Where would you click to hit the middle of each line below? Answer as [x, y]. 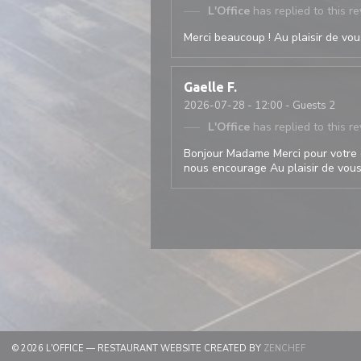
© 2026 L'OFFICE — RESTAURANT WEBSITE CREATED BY [138, 349]
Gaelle [204, 87]
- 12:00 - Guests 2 [290, 106]
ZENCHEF [284, 349]
